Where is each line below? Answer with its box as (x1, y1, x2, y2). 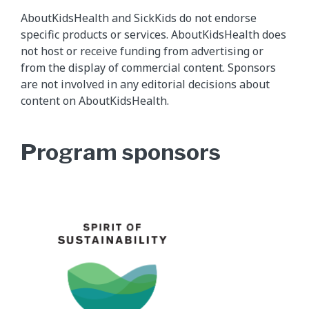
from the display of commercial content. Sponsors (21, 60, 276, 76)
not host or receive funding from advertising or (21, 43, 263, 59)
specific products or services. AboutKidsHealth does (21, 27, 286, 43)
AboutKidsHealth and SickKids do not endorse (21, 10, 257, 26)
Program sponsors (21, 138, 221, 166)
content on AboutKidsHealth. (21, 93, 169, 109)
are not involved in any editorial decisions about (21, 77, 270, 92)
